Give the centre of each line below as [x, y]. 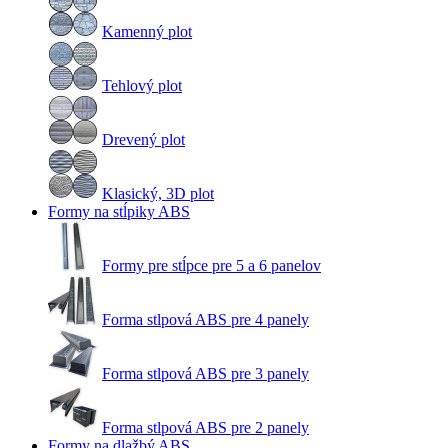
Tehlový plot [142, 85]
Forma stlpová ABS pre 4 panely [205, 319]
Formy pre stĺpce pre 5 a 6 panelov [211, 265]
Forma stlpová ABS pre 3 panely [205, 373]
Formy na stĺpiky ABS [119, 211]
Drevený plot [143, 139]
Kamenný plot [147, 31]
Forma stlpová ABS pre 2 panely [205, 427]
